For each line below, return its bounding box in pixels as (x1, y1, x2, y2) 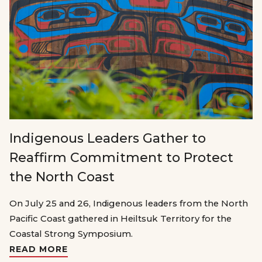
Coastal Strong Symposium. (9, 228, 133, 239)
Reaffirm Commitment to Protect (9, 149, 233, 166)
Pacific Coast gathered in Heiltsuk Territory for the (9, 213, 232, 224)
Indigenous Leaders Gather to (9, 130, 206, 146)
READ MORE (9, 243, 68, 254)
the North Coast (9, 168, 115, 185)
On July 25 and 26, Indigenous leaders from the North (9, 198, 248, 209)
